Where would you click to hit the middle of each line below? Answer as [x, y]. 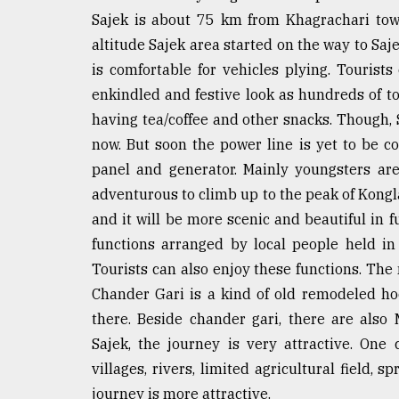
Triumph [51, 73]
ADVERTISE [60, 215]
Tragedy [63, 39]
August [33, 115]
